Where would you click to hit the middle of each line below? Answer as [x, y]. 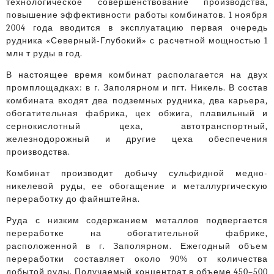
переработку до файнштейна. [73, 199]
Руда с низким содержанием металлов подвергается [137, 221]
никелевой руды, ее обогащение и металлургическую [137, 187]
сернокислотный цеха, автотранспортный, [137, 127]
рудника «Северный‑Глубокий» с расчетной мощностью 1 [137, 41]
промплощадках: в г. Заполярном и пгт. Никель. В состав [137, 88]
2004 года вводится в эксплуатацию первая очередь [137, 28]
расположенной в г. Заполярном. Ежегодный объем [137, 246]
